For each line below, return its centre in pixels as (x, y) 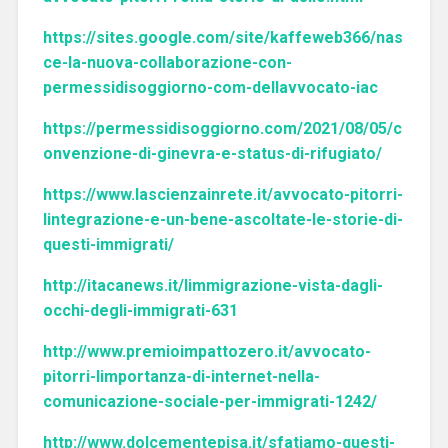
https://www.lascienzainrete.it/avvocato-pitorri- (222, 194)
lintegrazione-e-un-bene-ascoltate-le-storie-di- (222, 219)
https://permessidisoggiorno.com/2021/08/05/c (222, 128)
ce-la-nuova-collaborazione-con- (167, 62)
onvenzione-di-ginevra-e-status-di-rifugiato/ (212, 153)
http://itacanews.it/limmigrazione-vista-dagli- (212, 285)
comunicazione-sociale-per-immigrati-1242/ (209, 401)
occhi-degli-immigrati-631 (140, 310)
